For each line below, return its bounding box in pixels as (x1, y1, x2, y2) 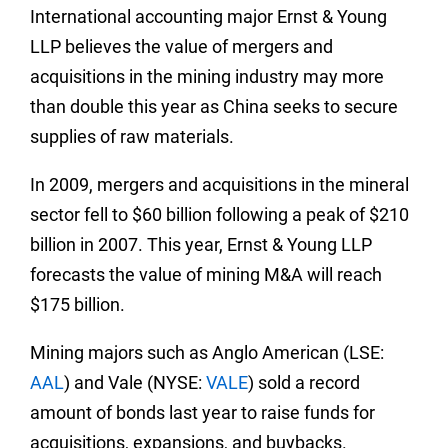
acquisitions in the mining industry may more (30, 66, 384, 87)
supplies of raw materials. (30, 126, 234, 147)
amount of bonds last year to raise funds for (30, 402, 375, 423)
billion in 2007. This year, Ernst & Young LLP (30, 234, 372, 255)
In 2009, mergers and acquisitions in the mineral (30, 174, 409, 195)
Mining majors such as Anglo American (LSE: (30, 342, 384, 363)
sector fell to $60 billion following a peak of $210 (30, 204, 409, 225)
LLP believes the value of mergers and (30, 36, 333, 57)
